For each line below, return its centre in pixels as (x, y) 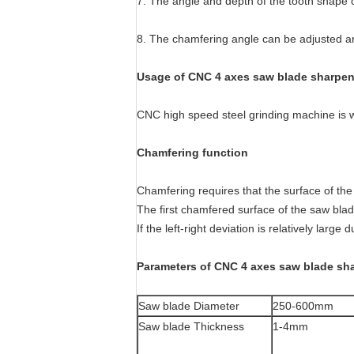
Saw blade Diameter (189, 306)
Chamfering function (192, 153)
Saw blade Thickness (191, 326)
